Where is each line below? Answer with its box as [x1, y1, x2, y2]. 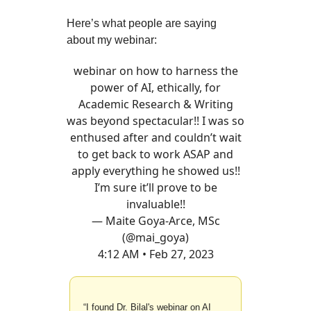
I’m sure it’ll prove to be [94, 180, 217, 195]
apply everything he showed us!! [71, 163, 240, 178]
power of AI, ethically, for [90, 80, 221, 95]
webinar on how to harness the [73, 63, 238, 78]
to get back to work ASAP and [78, 146, 233, 162]
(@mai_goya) [122, 230, 189, 245]
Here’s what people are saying [67, 17, 217, 29]
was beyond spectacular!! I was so [67, 113, 244, 128]
